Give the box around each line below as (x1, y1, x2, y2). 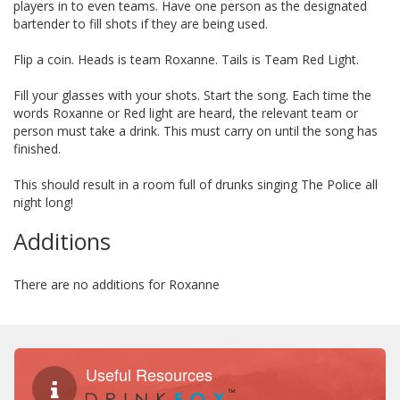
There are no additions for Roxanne (13, 276, 220, 293)
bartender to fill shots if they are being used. (13, 15, 268, 32)
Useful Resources (86, 362, 212, 386)
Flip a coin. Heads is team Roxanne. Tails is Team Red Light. (13, 51, 359, 68)
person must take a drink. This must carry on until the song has (13, 122, 378, 139)
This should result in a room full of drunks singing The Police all (13, 176, 378, 193)
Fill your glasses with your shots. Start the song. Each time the (13, 87, 371, 104)
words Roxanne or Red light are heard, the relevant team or (13, 104, 358, 121)
